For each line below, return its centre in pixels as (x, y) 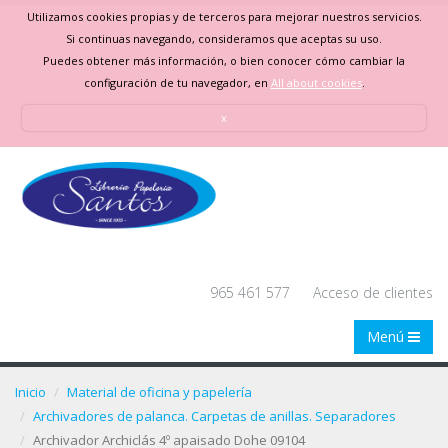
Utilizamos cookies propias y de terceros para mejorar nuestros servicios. (224, 16)
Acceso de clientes (373, 293)
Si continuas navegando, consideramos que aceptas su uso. (224, 38)
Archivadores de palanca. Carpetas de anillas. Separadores (214, 416)
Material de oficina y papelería (159, 392)
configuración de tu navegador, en (177, 82)
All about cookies (316, 82)
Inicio (30, 392)
